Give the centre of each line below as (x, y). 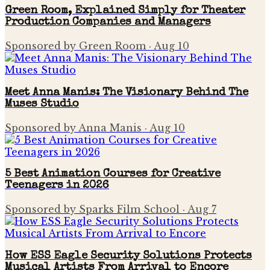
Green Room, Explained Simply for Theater (125, 11)
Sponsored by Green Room (75, 46)
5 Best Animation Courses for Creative (113, 175)
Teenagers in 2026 (57, 186)
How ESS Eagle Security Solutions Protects (128, 256)
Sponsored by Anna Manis (73, 127)
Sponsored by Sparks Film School (92, 209)
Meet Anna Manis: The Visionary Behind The (127, 93)
